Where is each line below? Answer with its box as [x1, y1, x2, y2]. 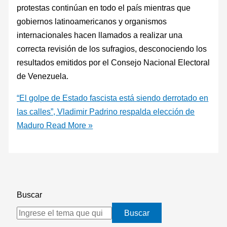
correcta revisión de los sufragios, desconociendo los [17, 44, 207, 53]
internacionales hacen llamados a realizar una [17, 30, 183, 40]
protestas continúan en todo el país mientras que [17, 3, 191, 12]
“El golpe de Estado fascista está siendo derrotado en [17, 93, 209, 103]
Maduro [17, 121, 45, 130]
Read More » [44, 121, 93, 130]
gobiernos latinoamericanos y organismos [17, 16, 167, 26]
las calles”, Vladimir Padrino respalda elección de [17, 107, 195, 117]
